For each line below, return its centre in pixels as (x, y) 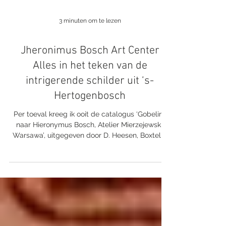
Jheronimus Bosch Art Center (90, 87)
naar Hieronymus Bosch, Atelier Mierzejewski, (90, 161)
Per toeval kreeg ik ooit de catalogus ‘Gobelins (90, 150)
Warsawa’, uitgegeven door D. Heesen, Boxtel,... (90, 172)
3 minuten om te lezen (90, 57)
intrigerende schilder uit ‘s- (90, 117)
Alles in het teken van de (90, 102)
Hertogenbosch (90, 132)
